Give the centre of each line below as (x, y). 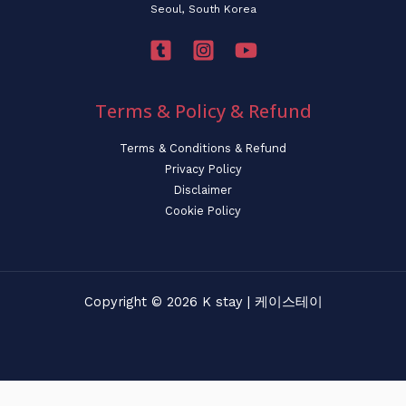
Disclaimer (203, 190)
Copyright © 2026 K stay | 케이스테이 (203, 302)
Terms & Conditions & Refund (203, 149)
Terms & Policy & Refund (203, 111)
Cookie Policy (203, 211)
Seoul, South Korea (203, 9)
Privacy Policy (203, 169)
